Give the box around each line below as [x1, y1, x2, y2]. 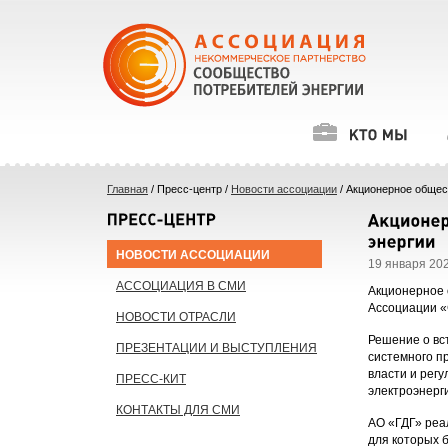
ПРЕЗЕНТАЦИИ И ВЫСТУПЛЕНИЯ [116, 341, 317, 355]
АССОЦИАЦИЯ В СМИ [116, 279, 246, 293]
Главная [107, 183, 148, 195]
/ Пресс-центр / [151, 183, 231, 195]
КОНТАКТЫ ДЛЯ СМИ [116, 403, 240, 417]
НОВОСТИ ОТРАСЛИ [116, 310, 236, 324]
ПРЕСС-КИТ [116, 372, 186, 386]
